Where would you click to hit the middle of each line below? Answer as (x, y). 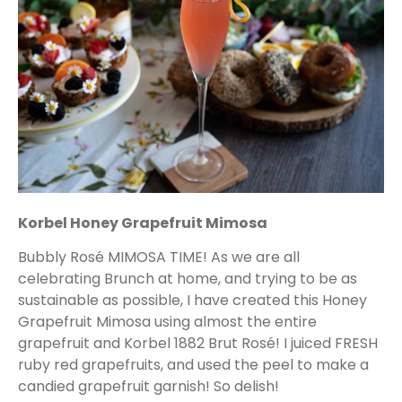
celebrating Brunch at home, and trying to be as (188, 278)
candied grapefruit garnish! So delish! (149, 386)
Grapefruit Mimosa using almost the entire (167, 321)
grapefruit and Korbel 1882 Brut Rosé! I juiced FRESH (198, 343)
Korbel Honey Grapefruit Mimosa (143, 223)
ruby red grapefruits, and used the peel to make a (193, 364)
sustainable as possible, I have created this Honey (192, 300)
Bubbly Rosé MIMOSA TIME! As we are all (159, 257)
